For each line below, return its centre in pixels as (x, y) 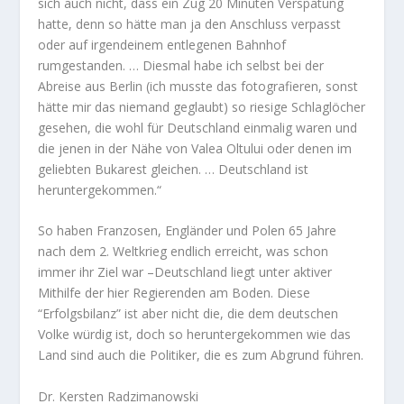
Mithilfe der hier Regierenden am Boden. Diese (174, 293)
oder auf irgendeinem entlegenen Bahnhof (162, 44)
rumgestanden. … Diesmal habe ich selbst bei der (181, 65)
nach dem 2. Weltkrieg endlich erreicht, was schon (184, 252)
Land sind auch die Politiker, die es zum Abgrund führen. (201, 355)
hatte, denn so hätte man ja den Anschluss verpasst (190, 23)
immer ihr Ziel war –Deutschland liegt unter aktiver (185, 272)
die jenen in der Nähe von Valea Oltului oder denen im (195, 148)
